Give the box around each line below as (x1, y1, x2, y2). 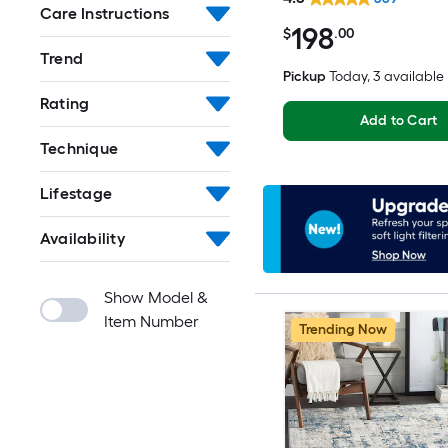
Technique (40, 138, 119, 158)
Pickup (282, 67, 326, 85)
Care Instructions (40, 3, 170, 23)
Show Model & (104, 287, 208, 307)
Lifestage (40, 183, 113, 203)
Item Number (104, 311, 199, 331)
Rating (40, 93, 90, 113)
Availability (40, 228, 125, 248)
